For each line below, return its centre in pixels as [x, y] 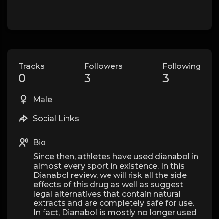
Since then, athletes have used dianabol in [116, 157]
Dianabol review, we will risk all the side [110, 175]
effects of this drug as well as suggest [108, 185]
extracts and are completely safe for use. [114, 203]
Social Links [55, 119]
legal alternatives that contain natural [107, 194]
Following [182, 66]
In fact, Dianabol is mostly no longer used [115, 212]
